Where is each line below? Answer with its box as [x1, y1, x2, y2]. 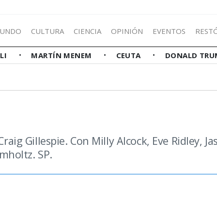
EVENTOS [153, 26, 186, 36]
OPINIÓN [111, 26, 143, 36]
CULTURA [31, 26, 64, 36]
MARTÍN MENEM [31, 50, 94, 60]
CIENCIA [74, 26, 101, 36]
